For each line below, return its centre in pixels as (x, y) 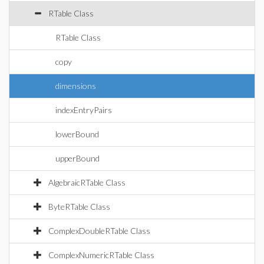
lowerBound (77, 134)
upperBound (77, 158)
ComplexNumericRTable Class (101, 255)
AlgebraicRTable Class (87, 182)
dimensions (76, 86)
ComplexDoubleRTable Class (99, 231)
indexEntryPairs (84, 110)
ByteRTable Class (79, 207)
